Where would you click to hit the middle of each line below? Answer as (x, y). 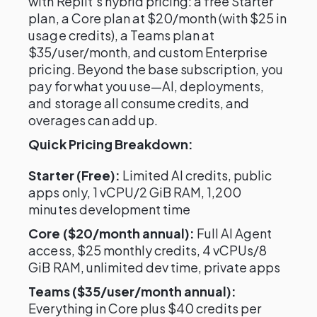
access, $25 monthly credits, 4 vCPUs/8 (148, 250)
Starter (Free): (74, 175)
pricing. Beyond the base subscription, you (156, 69)
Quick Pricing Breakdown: (111, 144)
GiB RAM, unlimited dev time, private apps (155, 267)
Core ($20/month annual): (111, 233)
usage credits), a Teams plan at (122, 35)
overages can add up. (93, 120)
